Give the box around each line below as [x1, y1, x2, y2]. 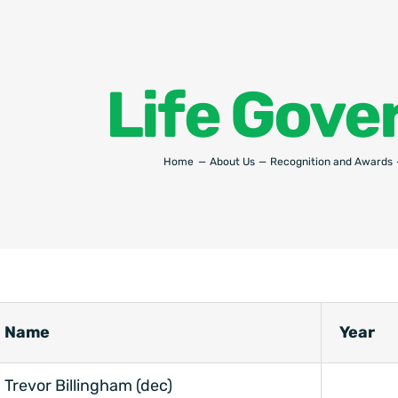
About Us [209, 155, 255, 168]
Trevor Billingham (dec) [4, 376, 172, 396]
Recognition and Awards [270, 155, 394, 168]
